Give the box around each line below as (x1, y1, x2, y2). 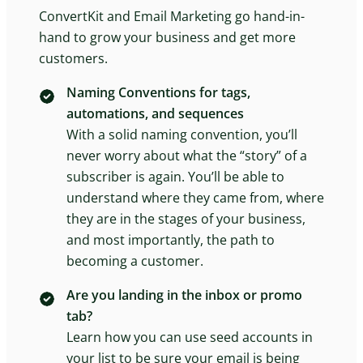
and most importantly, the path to (66, 230, 275, 249)
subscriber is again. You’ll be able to (66, 167, 284, 186)
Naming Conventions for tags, (66, 83, 250, 101)
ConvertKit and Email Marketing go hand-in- (39, 6, 305, 25)
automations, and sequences (66, 104, 244, 122)
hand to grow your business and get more (39, 28, 296, 46)
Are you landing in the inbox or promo (66, 285, 302, 304)
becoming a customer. (66, 251, 203, 270)
